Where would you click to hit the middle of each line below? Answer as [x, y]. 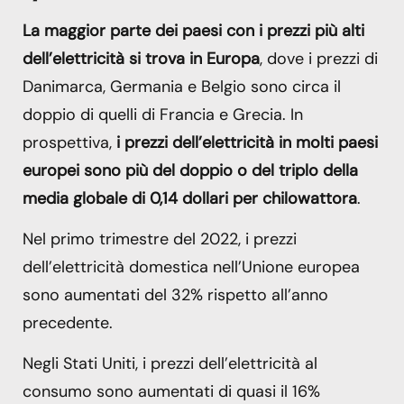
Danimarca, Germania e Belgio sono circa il [182, 86]
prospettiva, [69, 142]
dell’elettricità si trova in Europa [141, 58]
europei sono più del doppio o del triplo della [190, 170]
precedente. [68, 322]
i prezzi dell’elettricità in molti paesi [247, 142]
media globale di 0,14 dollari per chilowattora [190, 198]
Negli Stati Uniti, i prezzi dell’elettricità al [170, 364]
